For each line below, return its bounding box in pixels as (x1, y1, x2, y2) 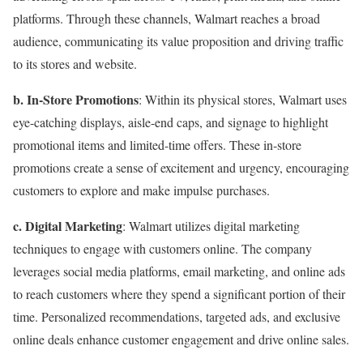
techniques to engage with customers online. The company (13, 239, 312, 257)
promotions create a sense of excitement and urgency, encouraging (13, 158, 349, 176)
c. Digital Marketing (13, 216, 122, 235)
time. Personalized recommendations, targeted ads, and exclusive (13, 307, 340, 325)
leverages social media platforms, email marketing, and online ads (13, 262, 345, 280)
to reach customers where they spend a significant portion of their (13, 284, 345, 302)
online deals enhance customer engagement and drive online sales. (13, 330, 349, 348)
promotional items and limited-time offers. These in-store (13, 135, 301, 153)
